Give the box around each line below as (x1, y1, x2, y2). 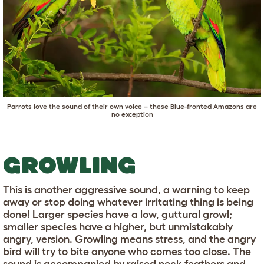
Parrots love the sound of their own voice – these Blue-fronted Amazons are (7, 103, 257, 111)
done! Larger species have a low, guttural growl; (3, 209, 232, 221)
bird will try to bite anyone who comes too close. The (3, 246, 251, 258)
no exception (111, 110, 153, 118)
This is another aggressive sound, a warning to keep (3, 184, 250, 196)
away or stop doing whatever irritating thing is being (3, 196, 253, 209)
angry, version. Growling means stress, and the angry (3, 233, 256, 246)
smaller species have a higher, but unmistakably (3, 221, 233, 233)
